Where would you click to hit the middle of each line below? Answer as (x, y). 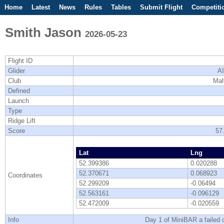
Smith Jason (45, 32)
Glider (16, 71)
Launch (18, 101)
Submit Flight (161, 7)
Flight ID (20, 61)
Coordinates (25, 175)
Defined (19, 91)
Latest (41, 7)
